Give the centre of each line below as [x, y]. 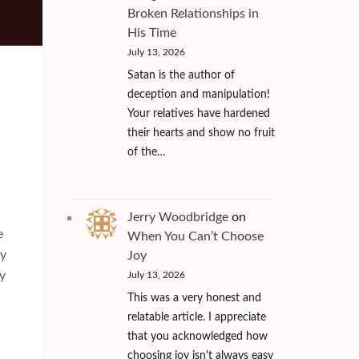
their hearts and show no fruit [201, 133]
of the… [146, 153]
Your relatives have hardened [198, 114]
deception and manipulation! [198, 95]
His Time [151, 33]
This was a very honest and [194, 298]
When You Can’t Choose [195, 236]
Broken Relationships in [193, 14]
